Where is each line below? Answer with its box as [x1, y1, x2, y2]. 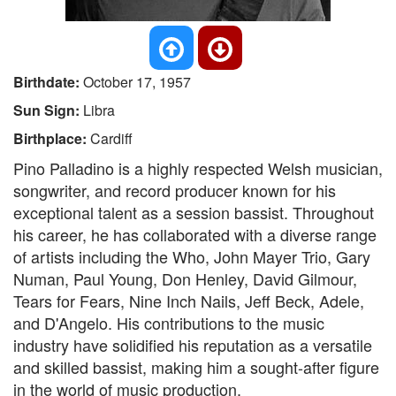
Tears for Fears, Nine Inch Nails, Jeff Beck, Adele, [13, 289, 364, 312]
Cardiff [90, 128, 133, 148]
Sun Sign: [13, 100, 83, 120]
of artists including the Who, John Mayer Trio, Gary [13, 245, 370, 268]
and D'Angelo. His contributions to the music [13, 311, 324, 334]
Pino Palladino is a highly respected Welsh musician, [13, 156, 383, 179]
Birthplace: [13, 128, 90, 148]
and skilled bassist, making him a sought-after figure [13, 355, 379, 378]
